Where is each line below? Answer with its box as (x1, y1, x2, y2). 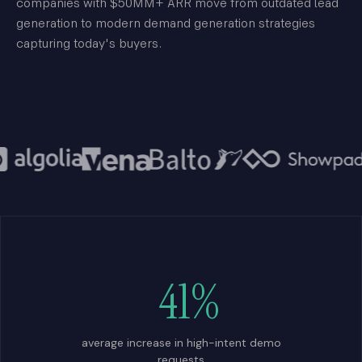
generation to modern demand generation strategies (16, 16, 315, 32)
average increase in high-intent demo (81, 335, 281, 350)
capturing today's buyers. (16, 36, 162, 52)
